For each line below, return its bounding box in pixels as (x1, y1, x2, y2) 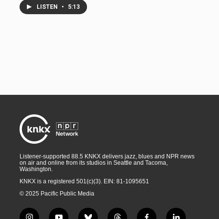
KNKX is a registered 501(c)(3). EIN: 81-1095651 (20, 178, 149, 185)
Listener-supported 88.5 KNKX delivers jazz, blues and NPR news (20, 153, 195, 160)
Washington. (20, 166, 53, 173)
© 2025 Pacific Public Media (20, 190, 94, 197)
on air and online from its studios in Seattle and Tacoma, (20, 159, 168, 167)
